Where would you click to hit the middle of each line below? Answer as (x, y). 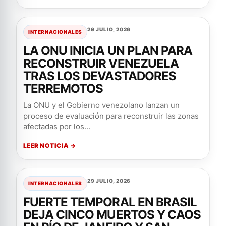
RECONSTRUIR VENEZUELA (101, 64)
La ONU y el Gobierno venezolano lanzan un (101, 105)
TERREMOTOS (63, 89)
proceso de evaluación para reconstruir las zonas (111, 116)
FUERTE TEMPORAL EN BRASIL (110, 202)
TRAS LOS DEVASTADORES (100, 76)
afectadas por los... (57, 127)
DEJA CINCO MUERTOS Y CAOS (112, 215)
